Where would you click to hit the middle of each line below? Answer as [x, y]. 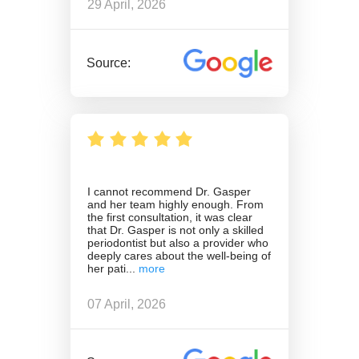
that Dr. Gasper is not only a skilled [175, 230]
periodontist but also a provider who [178, 242]
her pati [107, 268]
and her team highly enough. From [175, 204]
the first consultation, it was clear [170, 217]
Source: [109, 63]
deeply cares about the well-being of [179, 255]
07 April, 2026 [127, 305]
